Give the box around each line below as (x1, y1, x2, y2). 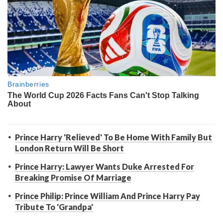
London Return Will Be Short (15, 143, 124, 153)
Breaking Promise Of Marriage (15, 173, 131, 183)
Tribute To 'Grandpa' (15, 202, 93, 212)
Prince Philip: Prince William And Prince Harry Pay (15, 191, 200, 201)
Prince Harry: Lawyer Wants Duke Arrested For (15, 162, 194, 172)
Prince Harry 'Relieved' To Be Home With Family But (15, 132, 212, 142)
